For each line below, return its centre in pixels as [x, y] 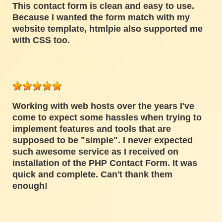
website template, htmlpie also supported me [108, 29]
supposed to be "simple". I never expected [103, 140]
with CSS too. [41, 40]
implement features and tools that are [92, 129]
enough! [30, 186]
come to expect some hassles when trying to [107, 118]
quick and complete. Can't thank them [92, 175]
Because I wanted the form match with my [101, 18]
